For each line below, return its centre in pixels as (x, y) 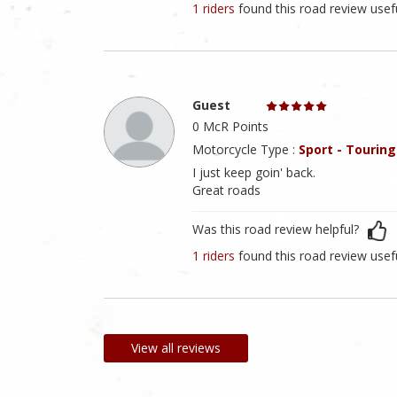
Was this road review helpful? (276, 230)
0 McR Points (230, 127)
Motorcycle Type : (245, 150)
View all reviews (176, 348)
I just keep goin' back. (254, 173)
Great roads (226, 191)
